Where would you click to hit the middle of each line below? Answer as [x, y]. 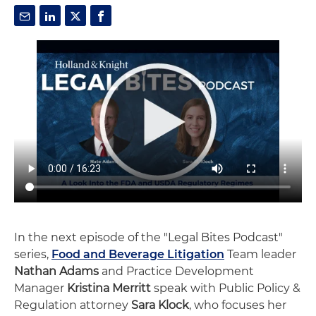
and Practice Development [176, 271]
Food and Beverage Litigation [138, 254]
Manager [41, 288]
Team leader [260, 254]
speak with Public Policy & [226, 288]
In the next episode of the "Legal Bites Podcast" [148, 237]
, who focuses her [238, 305]
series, [33, 254]
